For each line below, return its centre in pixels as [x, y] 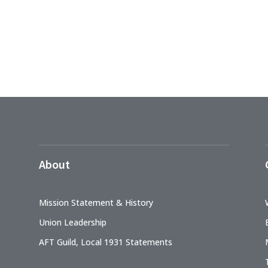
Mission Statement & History [96, 202]
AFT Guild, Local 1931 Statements [105, 242]
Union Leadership [72, 222]
